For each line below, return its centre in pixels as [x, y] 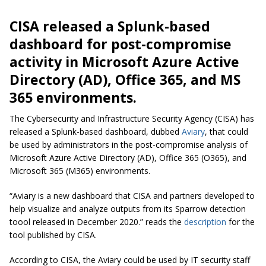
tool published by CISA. [53, 235]
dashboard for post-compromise [121, 44]
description [205, 222]
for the [240, 222]
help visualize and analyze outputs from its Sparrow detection [128, 209]
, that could [227, 132]
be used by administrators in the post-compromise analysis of [129, 145]
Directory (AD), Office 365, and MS [125, 80]
